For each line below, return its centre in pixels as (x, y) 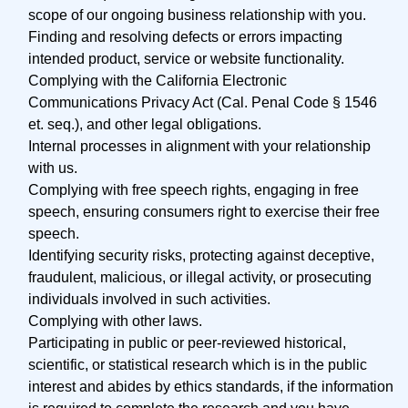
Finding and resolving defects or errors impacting (185, 37)
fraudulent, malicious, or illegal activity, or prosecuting (200, 277)
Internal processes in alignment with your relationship (199, 146)
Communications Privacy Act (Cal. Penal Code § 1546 (203, 102)
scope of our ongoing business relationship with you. (197, 15)
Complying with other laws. (115, 321)
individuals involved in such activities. (149, 299)
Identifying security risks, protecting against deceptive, (201, 255)
